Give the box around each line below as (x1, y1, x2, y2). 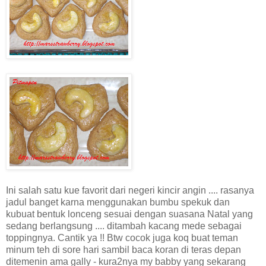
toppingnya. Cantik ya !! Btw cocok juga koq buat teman (6, 232, 238, 243)
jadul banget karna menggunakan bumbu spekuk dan (6, 197, 230, 207)
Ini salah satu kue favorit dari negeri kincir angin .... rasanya (6, 185, 254, 195)
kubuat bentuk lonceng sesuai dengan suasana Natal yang (6, 208, 253, 219)
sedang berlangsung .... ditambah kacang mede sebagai (6, 220, 242, 231)
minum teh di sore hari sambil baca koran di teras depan (6, 244, 241, 255)
